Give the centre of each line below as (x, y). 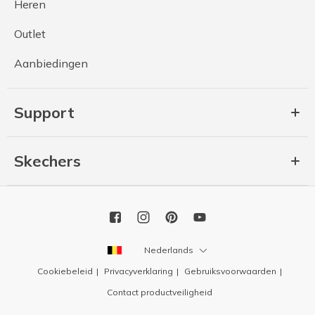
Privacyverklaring (138, 271)
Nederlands (169, 250)
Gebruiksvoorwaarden (230, 271)
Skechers (47, 161)
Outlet (30, 34)
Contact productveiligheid (159, 292)
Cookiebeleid (65, 271)
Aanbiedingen (51, 64)
